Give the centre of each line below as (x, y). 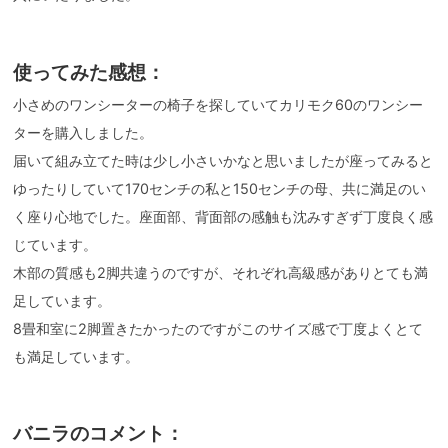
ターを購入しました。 (83, 132)
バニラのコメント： (99, 434)
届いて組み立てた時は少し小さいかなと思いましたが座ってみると (223, 160)
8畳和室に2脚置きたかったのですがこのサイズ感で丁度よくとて (218, 328)
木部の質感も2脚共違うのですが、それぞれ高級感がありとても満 (221, 272)
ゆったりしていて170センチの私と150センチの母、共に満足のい (220, 188)
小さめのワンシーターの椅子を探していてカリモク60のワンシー (218, 104)
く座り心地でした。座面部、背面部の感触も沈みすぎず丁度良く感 (223, 216)
